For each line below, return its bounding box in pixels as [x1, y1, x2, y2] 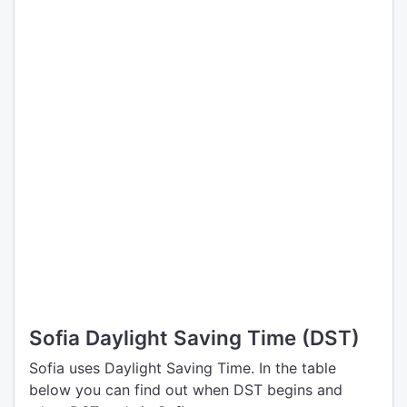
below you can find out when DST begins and [29, 381, 342, 399]
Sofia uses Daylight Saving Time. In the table [29, 359, 336, 377]
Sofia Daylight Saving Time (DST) [29, 325, 360, 350]
